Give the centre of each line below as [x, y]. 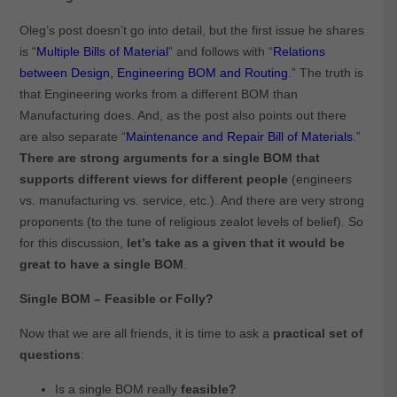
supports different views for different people [153, 179]
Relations [299, 52]
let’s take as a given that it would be [235, 243]
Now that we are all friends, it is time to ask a [146, 334]
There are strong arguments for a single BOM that [169, 158]
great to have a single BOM [101, 265]
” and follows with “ [220, 52]
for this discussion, [73, 243]
